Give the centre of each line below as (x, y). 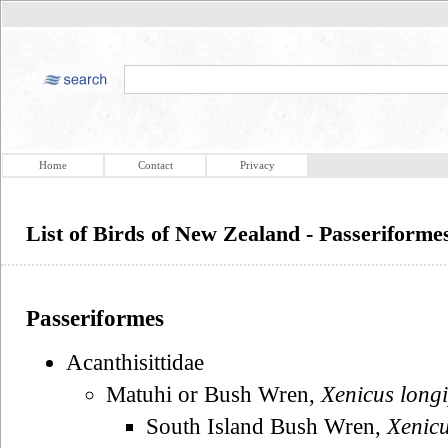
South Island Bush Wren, (266, 426)
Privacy (257, 165)
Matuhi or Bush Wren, (213, 394)
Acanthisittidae (135, 362)
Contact (155, 165)
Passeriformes (95, 318)
